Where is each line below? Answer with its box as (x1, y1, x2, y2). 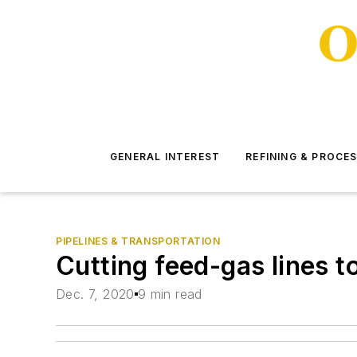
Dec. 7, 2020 (56, 286, 135, 303)
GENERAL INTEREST (110, 151, 221, 163)
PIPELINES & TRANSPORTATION (56, 235, 221, 247)
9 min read (137, 286, 202, 303)
